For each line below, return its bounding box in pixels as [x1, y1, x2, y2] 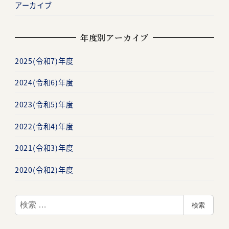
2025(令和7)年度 [14, 55, 74, 66]
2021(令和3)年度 [14, 143, 74, 153]
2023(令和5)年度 [14, 99, 74, 109]
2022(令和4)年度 [14, 121, 74, 131]
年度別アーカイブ [80, 31, 149, 43]
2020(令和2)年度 [14, 164, 74, 175]
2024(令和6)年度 [14, 77, 74, 88]
